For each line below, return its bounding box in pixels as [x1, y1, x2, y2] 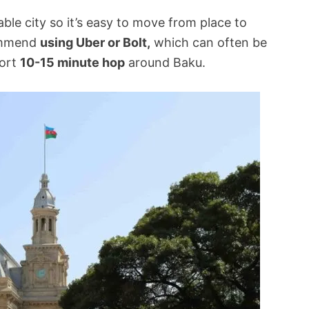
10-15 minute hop [20, 55, 125, 70]
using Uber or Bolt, [40, 35, 150, 50]
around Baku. [125, 55, 206, 70]
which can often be [150, 35, 267, 50]
